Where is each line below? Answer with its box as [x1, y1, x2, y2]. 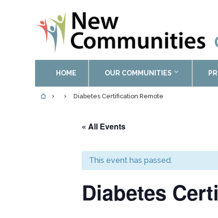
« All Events [82, 121, 126, 132]
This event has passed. [89, 156, 172, 165]
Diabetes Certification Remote [73, 92, 163, 100]
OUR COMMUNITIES [105, 69, 172, 77]
